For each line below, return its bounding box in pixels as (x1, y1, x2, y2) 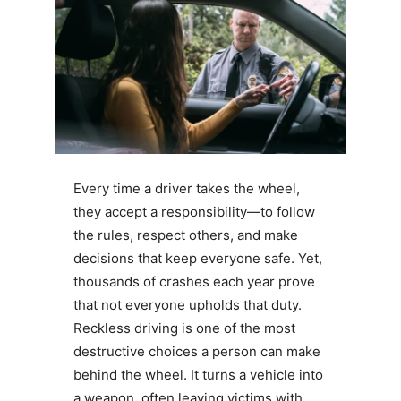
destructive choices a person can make (73, 342, 320, 360)
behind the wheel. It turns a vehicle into (73, 365, 323, 383)
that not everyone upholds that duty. (73, 295, 302, 313)
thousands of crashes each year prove (73, 272, 315, 290)
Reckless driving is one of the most (73, 319, 295, 337)
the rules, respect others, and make (73, 226, 298, 243)
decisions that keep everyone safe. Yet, (73, 249, 322, 267)
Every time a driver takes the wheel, (73, 179, 300, 197)
